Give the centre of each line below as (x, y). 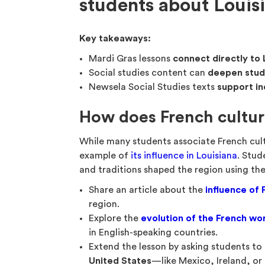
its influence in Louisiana (184, 156)
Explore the (115, 218)
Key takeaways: (115, 38)
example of (105, 156)
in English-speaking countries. (153, 232)
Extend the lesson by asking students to (176, 247)
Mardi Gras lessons (131, 59)
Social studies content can (148, 73)
